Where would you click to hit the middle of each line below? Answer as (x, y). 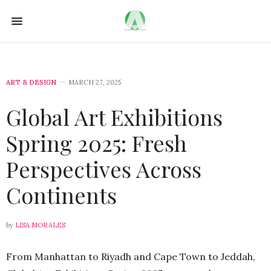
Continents (61, 195)
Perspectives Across (104, 169)
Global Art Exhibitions (114, 117)
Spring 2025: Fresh (96, 143)
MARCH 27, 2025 (95, 82)
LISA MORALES (40, 225)
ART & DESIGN (31, 82)
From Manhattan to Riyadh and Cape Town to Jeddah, (131, 256)
